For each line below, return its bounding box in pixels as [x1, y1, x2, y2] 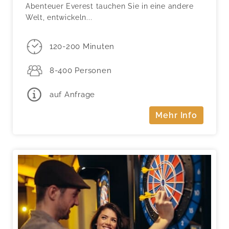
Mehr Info [155, 110, 197, 121]
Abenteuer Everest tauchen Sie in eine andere [26, 2, 194, 10]
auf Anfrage [49, 89, 96, 99]
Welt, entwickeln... [26, 13, 93, 21]
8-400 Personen [49, 66, 112, 76]
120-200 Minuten [49, 42, 115, 52]
